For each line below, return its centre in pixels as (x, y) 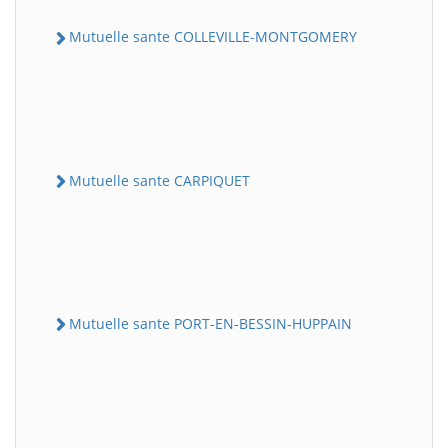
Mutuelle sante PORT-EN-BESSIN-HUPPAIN (210, 323)
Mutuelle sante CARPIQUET (159, 180)
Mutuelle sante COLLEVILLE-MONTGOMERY (213, 37)
